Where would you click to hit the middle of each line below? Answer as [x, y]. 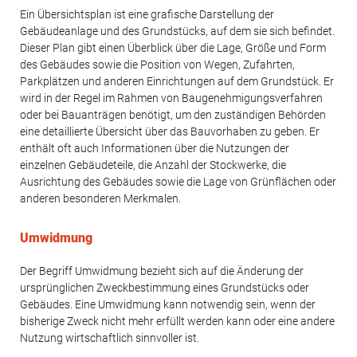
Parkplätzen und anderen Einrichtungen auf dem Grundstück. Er [177, 81]
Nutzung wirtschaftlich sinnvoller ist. [110, 338]
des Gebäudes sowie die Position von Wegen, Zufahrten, [157, 64]
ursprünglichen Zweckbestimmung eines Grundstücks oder [165, 288]
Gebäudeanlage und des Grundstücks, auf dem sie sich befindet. [177, 31]
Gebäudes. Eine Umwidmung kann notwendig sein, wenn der [168, 304]
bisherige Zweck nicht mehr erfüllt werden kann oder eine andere [177, 321]
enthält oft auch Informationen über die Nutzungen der [155, 148]
